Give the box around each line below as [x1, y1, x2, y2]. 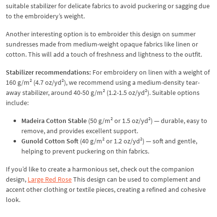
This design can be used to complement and [72, 174, 201, 184]
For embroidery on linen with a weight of [91, 67, 210, 77]
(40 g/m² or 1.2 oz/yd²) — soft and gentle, [78, 136, 197, 145]
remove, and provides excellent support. [21, 126, 138, 135]
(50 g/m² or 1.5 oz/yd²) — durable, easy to [87, 116, 207, 125]
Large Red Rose [28, 174, 72, 184]
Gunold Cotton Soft [21, 136, 78, 145]
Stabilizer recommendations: [6, 67, 91, 77]
